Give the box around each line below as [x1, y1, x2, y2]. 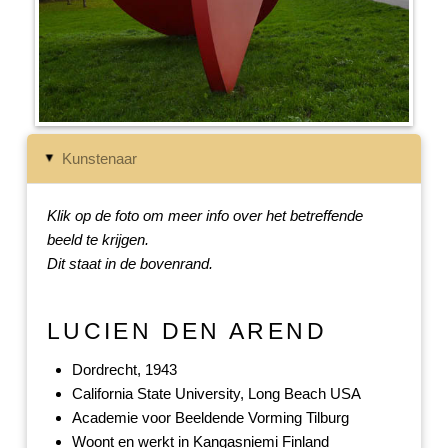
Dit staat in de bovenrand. [46, 255, 213, 273]
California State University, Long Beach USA [71, 384, 361, 402]
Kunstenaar [62, 150, 138, 168]
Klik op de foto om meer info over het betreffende [46, 207, 363, 225]
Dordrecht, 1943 [71, 360, 177, 378]
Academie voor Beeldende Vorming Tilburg [71, 408, 349, 426]
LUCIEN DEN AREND [46, 318, 327, 344]
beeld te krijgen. [46, 231, 149, 249]
